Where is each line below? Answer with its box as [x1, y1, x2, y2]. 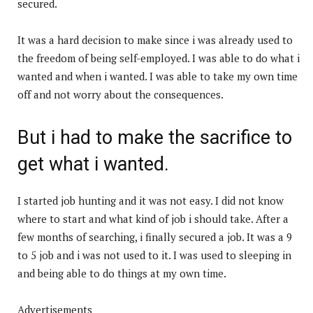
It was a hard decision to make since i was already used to [17, 32, 293, 47]
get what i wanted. [17, 152, 169, 175]
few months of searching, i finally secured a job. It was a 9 [17, 229, 292, 244]
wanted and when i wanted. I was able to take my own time [17, 68, 298, 83]
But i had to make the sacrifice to [17, 126, 292, 149]
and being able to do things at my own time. [17, 265, 226, 280]
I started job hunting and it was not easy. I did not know [17, 193, 284, 208]
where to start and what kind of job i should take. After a [17, 211, 289, 226]
